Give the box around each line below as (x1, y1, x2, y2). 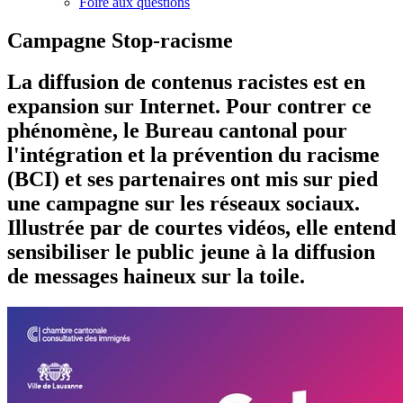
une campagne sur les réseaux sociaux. (7, 192, 360, 216)
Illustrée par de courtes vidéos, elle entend (7, 216, 396, 240)
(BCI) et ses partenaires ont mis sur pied (7, 167, 378, 192)
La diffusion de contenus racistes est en (7, 70, 365, 94)
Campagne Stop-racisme (7, 28, 233, 52)
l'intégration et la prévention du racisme (7, 143, 380, 167)
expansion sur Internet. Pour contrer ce (7, 94, 372, 119)
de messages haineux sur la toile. (7, 264, 305, 289)
